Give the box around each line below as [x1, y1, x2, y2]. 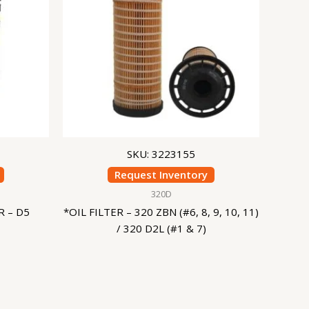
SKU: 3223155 [127, 146, 195, 161]
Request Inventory [114, 168, 208, 182]
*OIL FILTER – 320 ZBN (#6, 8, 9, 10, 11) [63, 205, 259, 219]
